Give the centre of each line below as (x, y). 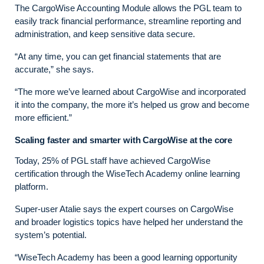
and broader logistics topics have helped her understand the (129, 222)
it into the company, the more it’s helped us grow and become (132, 104)
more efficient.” (44, 117)
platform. (34, 186)
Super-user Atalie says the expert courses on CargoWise (124, 209)
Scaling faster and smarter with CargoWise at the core (125, 140)
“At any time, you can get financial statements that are (118, 56)
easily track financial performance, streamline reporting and (128, 21)
